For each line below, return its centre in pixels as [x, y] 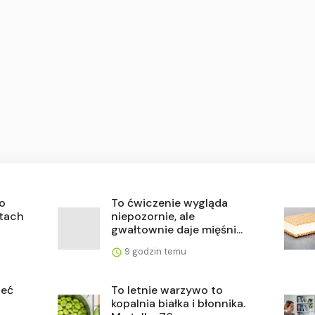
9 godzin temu [155, 251]
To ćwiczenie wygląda [170, 202]
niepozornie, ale [153, 216]
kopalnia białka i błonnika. [179, 303]
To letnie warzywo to [167, 290]
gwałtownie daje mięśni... [177, 229]
